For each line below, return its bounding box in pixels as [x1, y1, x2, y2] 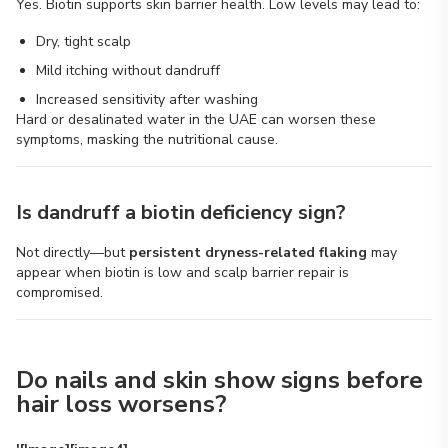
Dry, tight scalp [36, 32, 131, 51]
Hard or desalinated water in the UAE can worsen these [16, 110, 376, 129]
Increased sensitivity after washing [36, 90, 258, 109]
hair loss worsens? [16, 388, 227, 420]
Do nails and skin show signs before [16, 364, 423, 396]
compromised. [16, 283, 103, 302]
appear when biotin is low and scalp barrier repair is [16, 263, 349, 282]
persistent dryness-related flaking [129, 243, 367, 262]
